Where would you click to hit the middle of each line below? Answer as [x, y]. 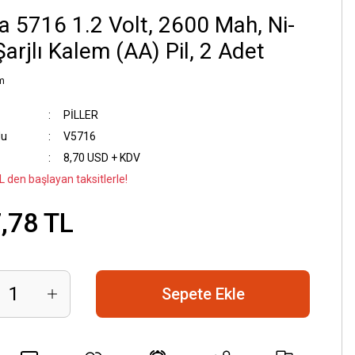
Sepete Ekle [203, 294]
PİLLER [80, 115]
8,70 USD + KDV [101, 158]
